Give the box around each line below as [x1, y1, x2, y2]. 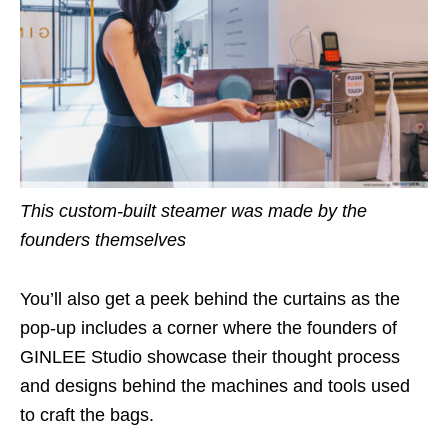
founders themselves [20, 229, 186, 250]
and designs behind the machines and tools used [20, 375, 410, 396]
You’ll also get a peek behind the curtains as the [20, 288, 400, 309]
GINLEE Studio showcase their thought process [20, 346, 400, 367]
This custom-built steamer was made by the [20, 200, 367, 221]
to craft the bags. [20, 404, 154, 425]
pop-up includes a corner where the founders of [20, 317, 397, 338]
